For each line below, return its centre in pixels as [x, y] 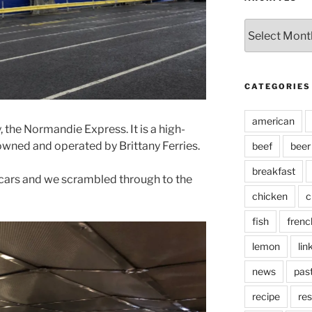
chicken [270, 196]
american [273, 121]
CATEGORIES [277, 87]
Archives [264, 26]
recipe [266, 297]
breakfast [273, 171]
